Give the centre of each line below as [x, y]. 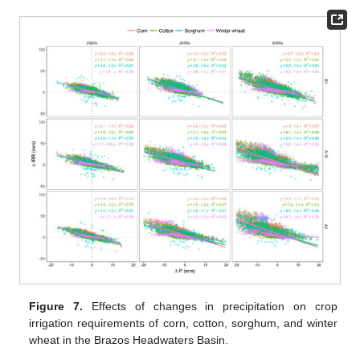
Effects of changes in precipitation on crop [210, 307]
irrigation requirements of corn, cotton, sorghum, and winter [183, 323]
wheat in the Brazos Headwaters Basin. [129, 340]
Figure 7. [56, 307]
